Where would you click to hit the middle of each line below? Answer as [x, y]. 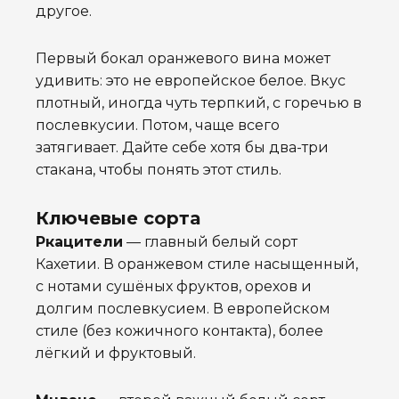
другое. [64, 12]
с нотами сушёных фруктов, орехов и [174, 287]
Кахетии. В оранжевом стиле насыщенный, [197, 265]
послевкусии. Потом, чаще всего [158, 126]
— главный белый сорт [210, 242]
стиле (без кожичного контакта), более [179, 331]
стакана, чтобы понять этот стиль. [159, 170]
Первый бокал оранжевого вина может [183, 59]
